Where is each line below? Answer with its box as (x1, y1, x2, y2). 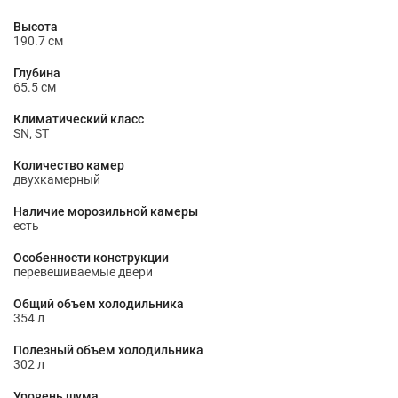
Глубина (13, 66, 60, 80)
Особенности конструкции (13, 251, 169, 265)
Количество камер (13, 158, 124, 172)
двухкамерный (13, 172, 100, 187)
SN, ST (13, 126, 49, 140)
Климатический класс (13, 112, 144, 126)
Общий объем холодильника (13, 297, 184, 311)
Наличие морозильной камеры (13, 204, 198, 219)
